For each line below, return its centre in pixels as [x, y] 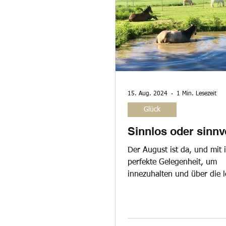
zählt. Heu [146, 199]
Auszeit [138, 19]
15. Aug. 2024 [148, 94]
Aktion [182, 19]
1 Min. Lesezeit [196, 94]
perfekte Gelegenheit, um [172, 163]
